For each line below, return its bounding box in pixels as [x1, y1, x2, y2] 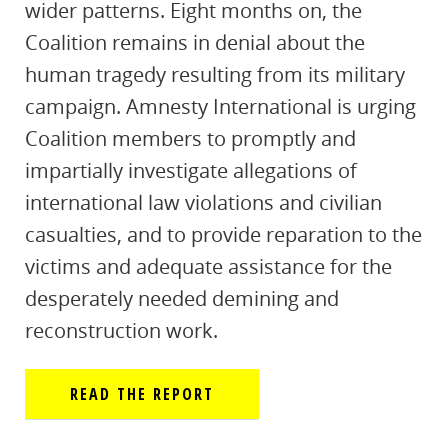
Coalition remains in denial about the [25, 29, 365, 56]
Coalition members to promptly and [25, 125, 356, 152]
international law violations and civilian [25, 189, 382, 216]
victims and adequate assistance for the [25, 253, 392, 280]
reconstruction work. [25, 317, 218, 344]
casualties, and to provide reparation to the [25, 221, 422, 248]
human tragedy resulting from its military [25, 61, 405, 88]
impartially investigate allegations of [25, 157, 357, 184]
